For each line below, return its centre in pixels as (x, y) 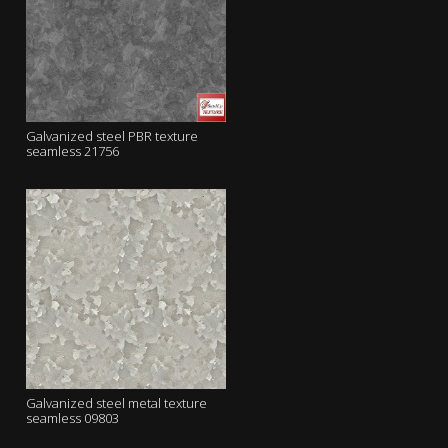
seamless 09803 (72, 418)
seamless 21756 (72, 151)
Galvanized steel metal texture (116, 403)
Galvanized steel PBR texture (112, 136)
